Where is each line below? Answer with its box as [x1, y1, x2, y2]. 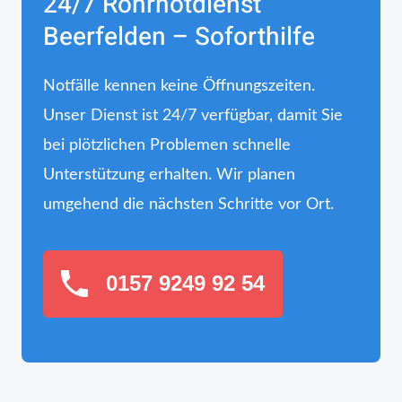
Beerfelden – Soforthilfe [43, 18, 315, 56]
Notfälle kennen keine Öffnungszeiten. [43, 77, 315, 94]
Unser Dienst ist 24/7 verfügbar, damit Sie [43, 107, 343, 124]
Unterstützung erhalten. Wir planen [43, 166, 295, 183]
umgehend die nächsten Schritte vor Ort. [43, 196, 334, 213]
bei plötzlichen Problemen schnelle [43, 136, 291, 153]
